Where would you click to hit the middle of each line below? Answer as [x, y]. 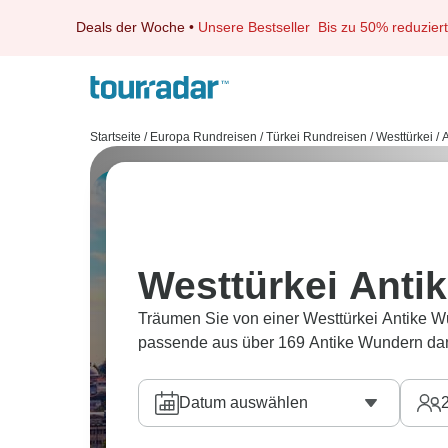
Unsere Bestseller [258, 27]
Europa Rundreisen [203, 137]
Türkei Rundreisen [316, 137]
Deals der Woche [130, 27]
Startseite [115, 137]
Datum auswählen [243, 402]
